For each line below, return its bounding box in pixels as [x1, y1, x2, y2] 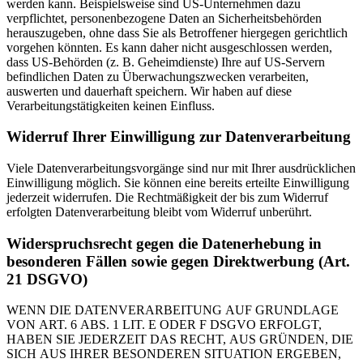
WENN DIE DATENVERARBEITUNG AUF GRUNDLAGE [6, 303, 339, 318]
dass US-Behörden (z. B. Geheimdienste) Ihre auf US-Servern [6, 54, 325, 69]
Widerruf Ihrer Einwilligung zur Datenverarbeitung [6, 128, 351, 146]
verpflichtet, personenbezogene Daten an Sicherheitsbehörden [6, 11, 322, 25]
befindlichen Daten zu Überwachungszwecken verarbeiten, [6, 69, 309, 83]
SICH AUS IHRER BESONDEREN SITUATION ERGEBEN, [6, 347, 341, 361]
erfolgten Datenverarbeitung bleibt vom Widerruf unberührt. [6, 204, 312, 219]
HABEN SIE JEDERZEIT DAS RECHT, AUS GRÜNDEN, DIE [6, 332, 353, 347]
